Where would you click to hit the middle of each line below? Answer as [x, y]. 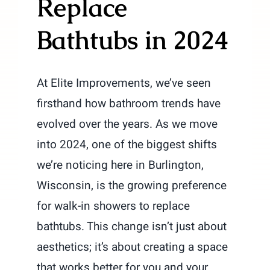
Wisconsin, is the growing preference [132, 186]
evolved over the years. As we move [127, 124]
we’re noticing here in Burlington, [121, 165]
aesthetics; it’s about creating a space [133, 247]
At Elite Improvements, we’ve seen [124, 83]
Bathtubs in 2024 [133, 40]
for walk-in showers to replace [114, 206]
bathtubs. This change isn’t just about [132, 227]
